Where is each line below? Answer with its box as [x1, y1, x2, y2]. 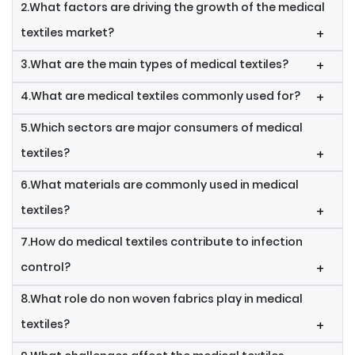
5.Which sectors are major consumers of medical [21, 120, 303, 136]
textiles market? [21, 25, 114, 41]
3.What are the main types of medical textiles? [21, 56, 288, 73]
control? [21, 259, 71, 276]
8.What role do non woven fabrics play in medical [21, 291, 303, 307]
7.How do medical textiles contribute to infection [21, 234, 303, 250]
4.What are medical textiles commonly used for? [21, 88, 300, 105]
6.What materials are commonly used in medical [21, 177, 299, 193]
